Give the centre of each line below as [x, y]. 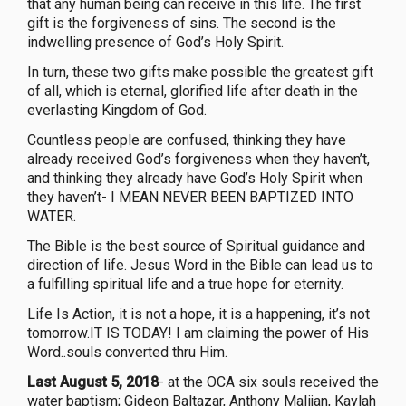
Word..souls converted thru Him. [127, 352]
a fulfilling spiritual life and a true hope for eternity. [185, 284]
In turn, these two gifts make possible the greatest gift [200, 72]
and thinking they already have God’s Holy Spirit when [195, 178]
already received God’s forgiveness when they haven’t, [198, 159]
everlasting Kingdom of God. [117, 110]
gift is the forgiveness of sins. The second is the [182, 23]
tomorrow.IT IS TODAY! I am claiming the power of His [198, 333]
